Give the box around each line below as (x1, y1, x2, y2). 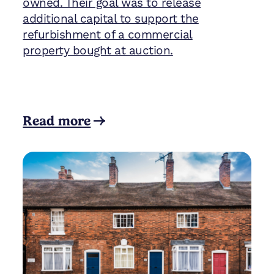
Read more (23, 113, 91, 128)
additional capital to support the (23, 12, 199, 26)
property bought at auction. (23, 43, 173, 58)
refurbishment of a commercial (23, 28, 193, 42)
